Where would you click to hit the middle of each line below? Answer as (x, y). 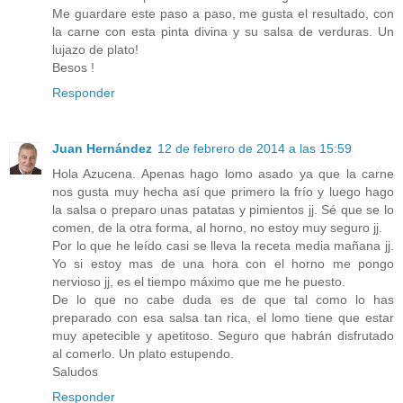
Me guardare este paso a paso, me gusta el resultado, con (223, 14)
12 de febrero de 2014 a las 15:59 (255, 149)
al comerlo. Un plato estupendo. (143, 354)
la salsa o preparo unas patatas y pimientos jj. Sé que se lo (223, 210)
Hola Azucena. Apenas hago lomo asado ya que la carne (223, 174)
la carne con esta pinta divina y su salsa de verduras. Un (223, 32)
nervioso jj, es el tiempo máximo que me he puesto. (199, 282)
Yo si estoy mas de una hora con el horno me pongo (223, 264)
